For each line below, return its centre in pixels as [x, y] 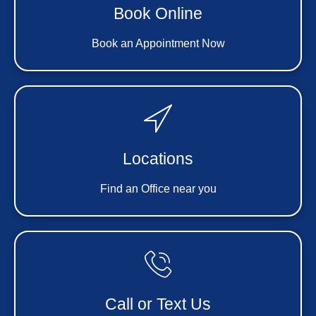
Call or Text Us [158, 304]
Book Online [158, 14]
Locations [158, 159]
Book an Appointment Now [158, 44]
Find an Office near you [158, 189]
